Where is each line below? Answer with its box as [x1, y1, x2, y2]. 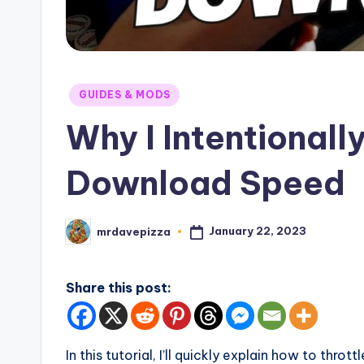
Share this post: [66, 279, 171, 297]
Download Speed [66, 162, 345, 205]
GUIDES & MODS [79, 89, 171, 102]
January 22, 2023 [208, 224, 306, 238]
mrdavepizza [97, 224, 171, 238]
